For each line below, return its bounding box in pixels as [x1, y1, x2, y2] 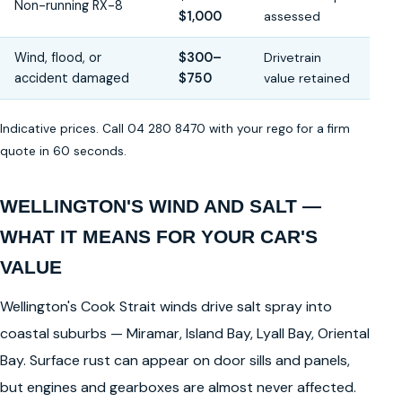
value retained [264, 70, 350, 87]
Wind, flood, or [14, 49, 101, 66]
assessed [264, 8, 320, 25]
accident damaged [14, 70, 129, 87]
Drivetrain [264, 49, 321, 66]
